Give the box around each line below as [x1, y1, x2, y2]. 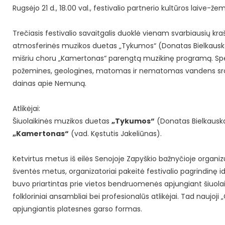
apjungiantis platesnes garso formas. [13, 204, 142, 214]
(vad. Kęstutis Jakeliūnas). [69, 129, 162, 139]
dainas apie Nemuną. [13, 78, 86, 89]
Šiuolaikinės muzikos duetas [13, 116, 111, 127]
